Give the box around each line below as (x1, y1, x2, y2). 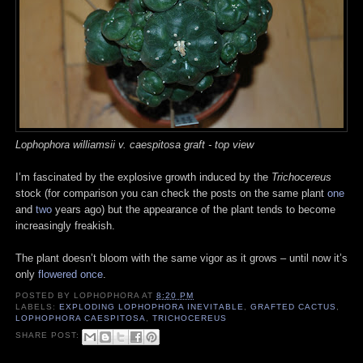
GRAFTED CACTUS (250, 302, 336, 312)
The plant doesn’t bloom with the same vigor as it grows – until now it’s (15, 251, 348, 264)
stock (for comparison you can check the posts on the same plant (15, 186, 327, 199)
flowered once (38, 267, 103, 280)
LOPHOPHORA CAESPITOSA (15, 314, 147, 323)
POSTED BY (15, 291, 75, 301)
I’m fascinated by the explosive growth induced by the (15, 170, 271, 183)
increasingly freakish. (15, 219, 115, 232)
